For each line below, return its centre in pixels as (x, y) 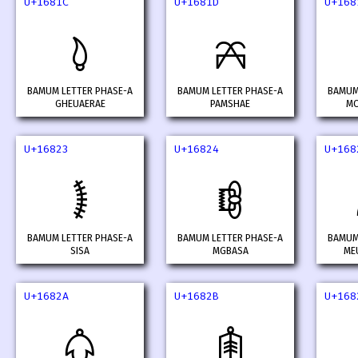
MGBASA (230, 251)
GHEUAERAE (80, 104)
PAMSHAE (230, 104)
